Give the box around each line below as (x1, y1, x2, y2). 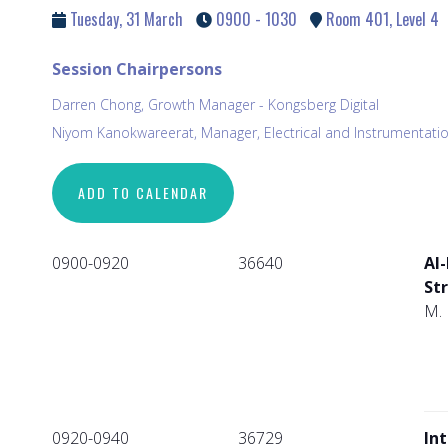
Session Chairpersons (52, 58, 222, 81)
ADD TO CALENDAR (78, 182, 208, 204)
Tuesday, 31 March (66, 7, 183, 32)
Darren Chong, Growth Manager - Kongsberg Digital (52, 95, 379, 115)
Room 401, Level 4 (322, 7, 439, 32)
